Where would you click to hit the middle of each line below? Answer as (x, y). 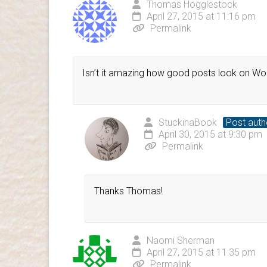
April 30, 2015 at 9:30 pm (210, 134)
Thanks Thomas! (128, 191)
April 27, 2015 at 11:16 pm (201, 16)
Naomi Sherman (181, 240)
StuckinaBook (188, 122)
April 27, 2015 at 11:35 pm (201, 252)
